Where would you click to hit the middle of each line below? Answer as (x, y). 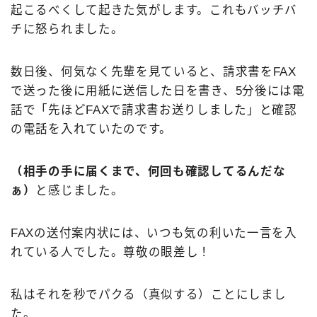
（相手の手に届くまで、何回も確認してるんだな (148, 172)
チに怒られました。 (67, 29)
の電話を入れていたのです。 (92, 129)
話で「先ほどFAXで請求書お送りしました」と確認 (154, 110)
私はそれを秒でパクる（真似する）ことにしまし (149, 295)
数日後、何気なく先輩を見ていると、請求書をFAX (154, 72)
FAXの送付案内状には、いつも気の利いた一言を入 (154, 233)
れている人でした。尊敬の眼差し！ (111, 252)
